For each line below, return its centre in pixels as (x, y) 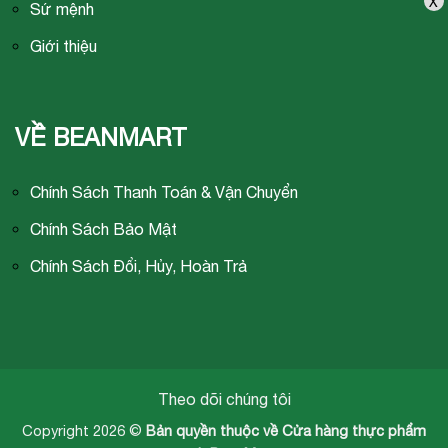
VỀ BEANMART (101, 136)
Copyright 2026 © (84, 431)
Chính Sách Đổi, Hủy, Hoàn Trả (138, 266)
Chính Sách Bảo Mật (103, 229)
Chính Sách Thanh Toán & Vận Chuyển (164, 192)
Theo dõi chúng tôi (224, 398)
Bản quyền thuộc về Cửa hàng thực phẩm (286, 431)
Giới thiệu (63, 45)
